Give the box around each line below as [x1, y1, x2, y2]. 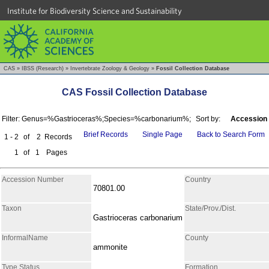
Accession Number [2, 175, 64, 184]
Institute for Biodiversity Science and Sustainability [7, 6, 182, 16]
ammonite [93, 242, 127, 252]
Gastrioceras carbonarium [93, 213, 183, 222]
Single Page [142, 130, 183, 139]
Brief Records [83, 130, 128, 139]
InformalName [2, 233, 48, 242]
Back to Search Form [197, 130, 265, 139]
